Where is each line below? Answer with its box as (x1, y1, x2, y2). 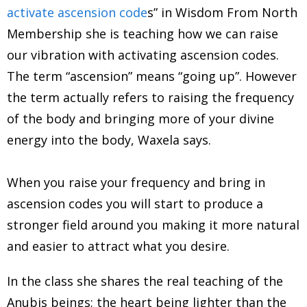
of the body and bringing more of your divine (7, 110, 274, 127)
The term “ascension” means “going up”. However (7, 67, 297, 84)
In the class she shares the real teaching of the (7, 272, 283, 289)
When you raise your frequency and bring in (7, 173, 265, 191)
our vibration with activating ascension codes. (7, 46, 279, 63)
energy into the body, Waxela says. (7, 131, 211, 148)
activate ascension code (7, 3, 147, 21)
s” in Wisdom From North (147, 3, 297, 21)
